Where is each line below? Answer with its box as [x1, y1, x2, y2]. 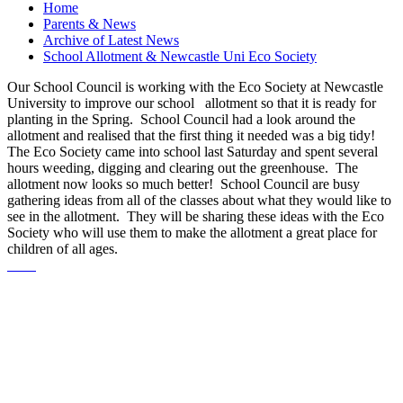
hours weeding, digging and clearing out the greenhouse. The [7, 159, 358, 175]
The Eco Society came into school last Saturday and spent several [7, 143, 378, 159]
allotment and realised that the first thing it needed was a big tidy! [7, 127, 379, 143]
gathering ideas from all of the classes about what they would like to [7, 192, 391, 208]
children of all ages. [7, 240, 125, 256]
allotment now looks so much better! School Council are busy [7, 175, 360, 192]
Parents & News [43, 15, 136, 31]
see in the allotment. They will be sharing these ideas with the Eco [7, 208, 384, 224]
